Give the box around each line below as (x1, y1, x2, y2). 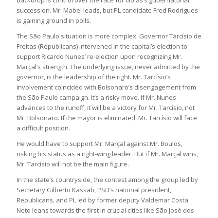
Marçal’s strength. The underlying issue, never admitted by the (16, 62, 200, 71)
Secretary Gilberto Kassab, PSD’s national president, (16, 185, 171, 194)
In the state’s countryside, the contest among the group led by (16, 175, 198, 184)
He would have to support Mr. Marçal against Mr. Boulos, (16, 139, 182, 148)
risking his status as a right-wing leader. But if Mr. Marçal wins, (16, 149, 198, 158)
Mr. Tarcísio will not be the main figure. (16, 159, 129, 168)
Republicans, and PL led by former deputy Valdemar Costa (16, 195, 188, 204)
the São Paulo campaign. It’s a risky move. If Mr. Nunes (16, 92, 176, 102)
